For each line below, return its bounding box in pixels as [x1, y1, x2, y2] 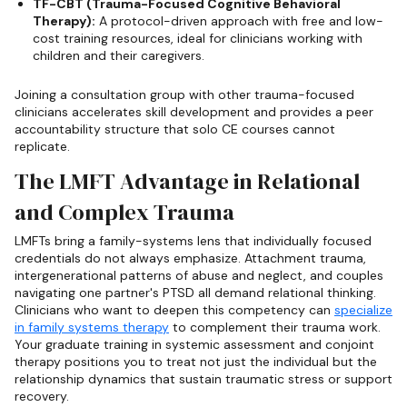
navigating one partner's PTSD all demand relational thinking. [15, 284, 376, 302]
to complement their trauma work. [169, 319, 381, 336]
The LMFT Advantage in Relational [15, 166, 360, 197]
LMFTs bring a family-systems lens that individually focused [15, 233, 372, 250]
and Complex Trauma [15, 197, 234, 228]
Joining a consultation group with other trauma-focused [15, 85, 354, 103]
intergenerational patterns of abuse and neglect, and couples [15, 267, 383, 284]
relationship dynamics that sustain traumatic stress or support [15, 371, 392, 388]
